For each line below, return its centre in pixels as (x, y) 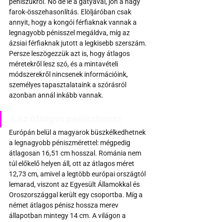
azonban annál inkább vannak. (56, 95)
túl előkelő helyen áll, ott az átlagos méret (72, 164)
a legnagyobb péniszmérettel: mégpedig (70, 143)
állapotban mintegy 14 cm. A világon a (68, 216)
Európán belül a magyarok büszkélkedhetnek (78, 133)
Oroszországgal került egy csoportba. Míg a (77, 195)
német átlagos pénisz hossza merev (64, 205)
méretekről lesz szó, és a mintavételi (64, 64)
